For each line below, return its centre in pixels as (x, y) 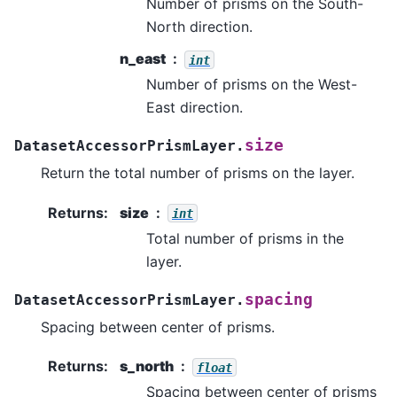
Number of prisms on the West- (252, 85)
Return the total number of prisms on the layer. (198, 173)
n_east (143, 59)
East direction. (195, 108)
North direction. (199, 27)
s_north (147, 366)
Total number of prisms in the (245, 238)
